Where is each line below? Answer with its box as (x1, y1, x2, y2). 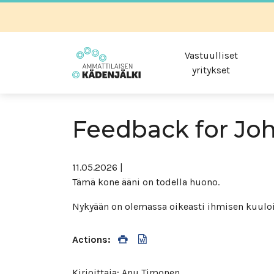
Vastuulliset (184, 49, 238, 61)
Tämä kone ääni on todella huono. (72, 176, 222, 188)
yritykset (192, 64, 231, 76)
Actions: (72, 234, 111, 245)
